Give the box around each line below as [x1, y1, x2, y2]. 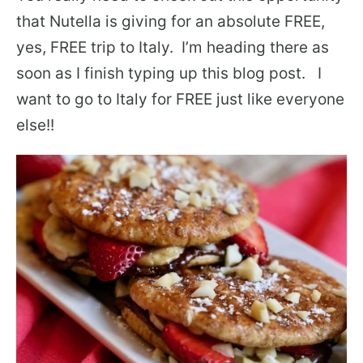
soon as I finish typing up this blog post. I [16, 63, 322, 83]
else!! [16, 115, 54, 135]
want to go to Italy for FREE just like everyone [16, 89, 344, 109]
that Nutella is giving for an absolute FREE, [16, 11, 325, 31]
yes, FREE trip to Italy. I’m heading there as [16, 37, 329, 57]
